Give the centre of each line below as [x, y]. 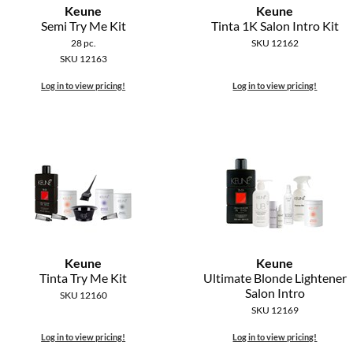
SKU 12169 [275, 310]
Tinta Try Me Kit [84, 278]
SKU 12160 [83, 295]
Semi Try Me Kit [83, 26]
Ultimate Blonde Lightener [275, 278]
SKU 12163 [83, 59]
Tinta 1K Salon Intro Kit [275, 26]
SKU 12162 [275, 43]
